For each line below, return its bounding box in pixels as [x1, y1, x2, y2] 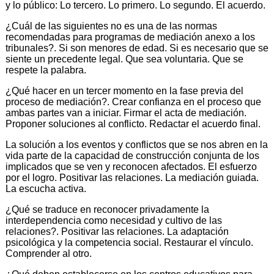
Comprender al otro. [6, 248, 92, 259]
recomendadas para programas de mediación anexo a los [6, 31, 255, 42]
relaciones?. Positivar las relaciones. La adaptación [6, 226, 229, 237]
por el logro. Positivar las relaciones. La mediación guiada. [6, 172, 259, 183]
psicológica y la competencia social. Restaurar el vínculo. [6, 237, 253, 248]
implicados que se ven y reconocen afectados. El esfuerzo [6, 161, 257, 172]
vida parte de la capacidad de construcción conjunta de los [6, 150, 259, 161]
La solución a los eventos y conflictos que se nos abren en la [6, 139, 268, 150]
